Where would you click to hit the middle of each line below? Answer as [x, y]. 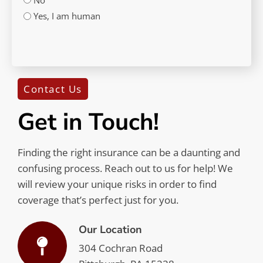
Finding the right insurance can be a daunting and [129, 153]
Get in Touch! [88, 122]
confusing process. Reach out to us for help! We [125, 168]
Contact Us [53, 89]
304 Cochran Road [121, 248]
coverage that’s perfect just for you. [98, 200]
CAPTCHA [44, 39]
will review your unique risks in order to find [117, 184]
